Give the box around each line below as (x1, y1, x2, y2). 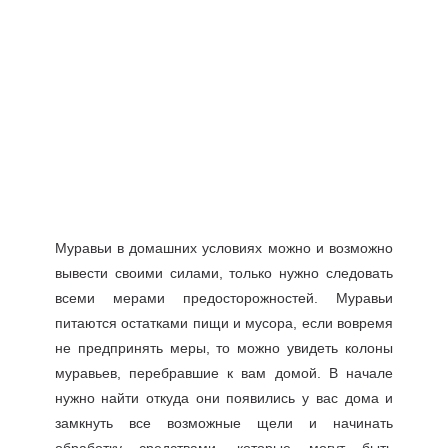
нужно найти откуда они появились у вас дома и (54, 390, 394, 406)
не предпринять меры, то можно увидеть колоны (54, 340, 394, 356)
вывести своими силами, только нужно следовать (54, 265, 394, 281)
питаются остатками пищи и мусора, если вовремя (54, 315, 394, 331)
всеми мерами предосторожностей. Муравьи (54, 290, 394, 306)
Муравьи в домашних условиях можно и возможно (54, 240, 394, 256)
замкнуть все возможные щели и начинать (54, 415, 394, 431)
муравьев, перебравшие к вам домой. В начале (54, 365, 394, 381)
